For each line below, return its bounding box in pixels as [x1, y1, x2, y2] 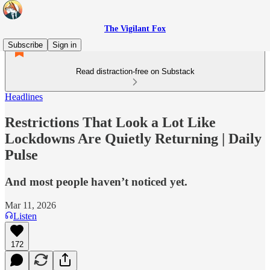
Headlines [5, 92, 43, 102]
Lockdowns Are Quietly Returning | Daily [5, 130, 262, 146]
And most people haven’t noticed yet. [5, 175, 187, 188]
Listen [13, 210, 37, 221]
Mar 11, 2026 [5, 199, 56, 210]
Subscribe [8, 40, 43, 49]
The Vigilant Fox [104, 24, 166, 33]
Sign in [52, 40, 77, 49]
